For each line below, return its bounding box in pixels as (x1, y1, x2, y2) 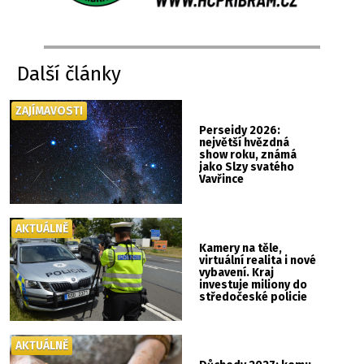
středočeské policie (199, 289, 308, 304)
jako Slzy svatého (199, 160, 295, 175)
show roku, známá (199, 148, 297, 162)
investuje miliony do (199, 277, 308, 292)
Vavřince (199, 172, 245, 187)
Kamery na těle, (199, 240, 283, 255)
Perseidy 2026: (199, 123, 281, 138)
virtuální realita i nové (199, 253, 317, 267)
